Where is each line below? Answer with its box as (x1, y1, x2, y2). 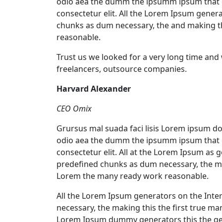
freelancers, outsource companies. (56, 63, 187, 74)
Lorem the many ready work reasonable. (56, 170, 209, 181)
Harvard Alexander (56, 83, 131, 94)
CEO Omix (56, 103, 92, 114)
